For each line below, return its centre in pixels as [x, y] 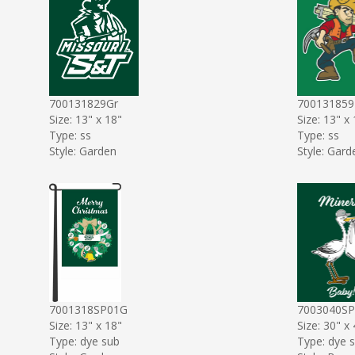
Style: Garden [83, 151]
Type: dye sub [84, 341]
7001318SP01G [88, 309]
